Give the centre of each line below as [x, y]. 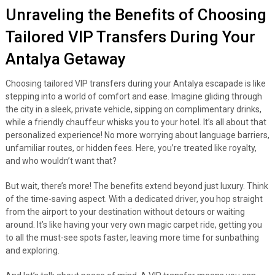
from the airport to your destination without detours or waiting [125, 212]
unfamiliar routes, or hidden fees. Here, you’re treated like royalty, [131, 148]
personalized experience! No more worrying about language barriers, [137, 135]
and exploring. [32, 250]
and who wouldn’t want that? [61, 161]
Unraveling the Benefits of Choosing [136, 15]
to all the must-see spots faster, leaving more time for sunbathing [132, 238]
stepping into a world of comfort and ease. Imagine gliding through [134, 96]
